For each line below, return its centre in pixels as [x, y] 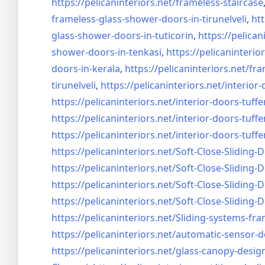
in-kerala [101, 69]
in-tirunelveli [219, 19]
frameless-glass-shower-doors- [121, 19]
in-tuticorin [169, 35]
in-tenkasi [140, 52]
